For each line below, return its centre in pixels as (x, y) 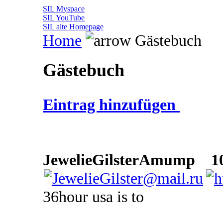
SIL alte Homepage (73, 27)
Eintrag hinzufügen (111, 105)
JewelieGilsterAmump (119, 160)
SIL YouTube (64, 18)
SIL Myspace (64, 9)
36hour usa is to (93, 197)
